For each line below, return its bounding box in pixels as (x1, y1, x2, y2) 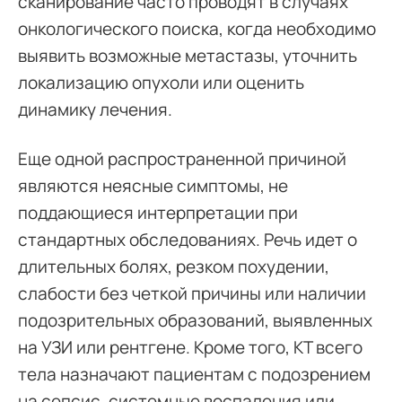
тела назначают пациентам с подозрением (18, 362, 371, 386)
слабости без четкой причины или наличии (18, 281, 366, 305)
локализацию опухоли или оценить (18, 70, 304, 94)
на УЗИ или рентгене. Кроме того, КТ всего (18, 335, 363, 359)
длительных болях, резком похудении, (18, 254, 329, 278)
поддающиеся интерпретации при (18, 200, 298, 224)
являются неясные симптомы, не (18, 173, 288, 197)
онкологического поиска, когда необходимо (18, 16, 376, 40)
